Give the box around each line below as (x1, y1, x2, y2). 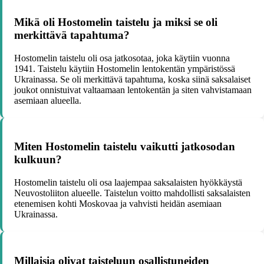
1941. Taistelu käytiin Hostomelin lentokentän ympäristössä (14, 63, 235, 74)
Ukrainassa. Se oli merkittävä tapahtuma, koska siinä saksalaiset (14, 74, 250, 84)
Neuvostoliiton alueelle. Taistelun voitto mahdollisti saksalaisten (14, 188, 250, 199)
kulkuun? (14, 153, 62, 166)
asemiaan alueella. (14, 95, 81, 105)
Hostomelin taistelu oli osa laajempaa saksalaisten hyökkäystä (14, 177, 242, 188)
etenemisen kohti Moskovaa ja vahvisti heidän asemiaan (14, 199, 222, 209)
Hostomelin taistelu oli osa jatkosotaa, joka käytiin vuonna (14, 52, 230, 63)
